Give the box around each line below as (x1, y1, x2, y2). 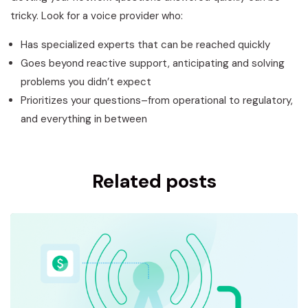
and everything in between (21, 112, 147, 126)
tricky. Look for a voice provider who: (10, 9, 183, 23)
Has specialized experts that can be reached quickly (21, 38, 270, 52)
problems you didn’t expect (21, 75, 151, 89)
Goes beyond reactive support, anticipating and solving (21, 56, 285, 71)
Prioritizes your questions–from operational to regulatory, (21, 93, 293, 108)
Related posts (91, 168, 217, 195)
